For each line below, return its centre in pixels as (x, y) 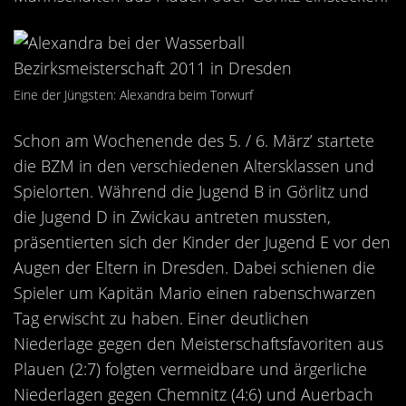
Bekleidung (166, 88)
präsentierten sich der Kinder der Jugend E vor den (202, 242)
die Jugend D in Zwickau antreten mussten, (172, 217)
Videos (166, 42)
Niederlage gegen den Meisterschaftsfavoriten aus (198, 343)
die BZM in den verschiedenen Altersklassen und (194, 166)
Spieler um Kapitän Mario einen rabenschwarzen (195, 293)
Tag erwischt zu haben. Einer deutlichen (161, 318)
